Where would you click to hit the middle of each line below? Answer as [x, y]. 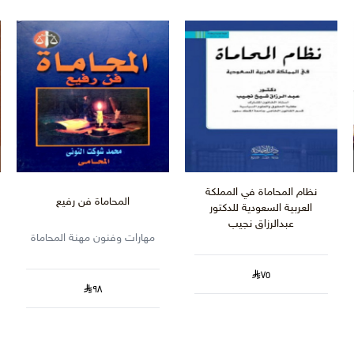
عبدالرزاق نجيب [261, 224]
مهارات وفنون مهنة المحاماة [93, 239]
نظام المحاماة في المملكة [261, 193]
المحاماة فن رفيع [93, 202]
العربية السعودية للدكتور [261, 209]
